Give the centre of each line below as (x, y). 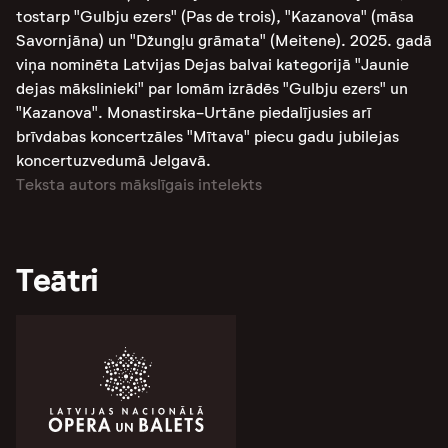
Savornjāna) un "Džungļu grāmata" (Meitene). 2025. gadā (224, 40)
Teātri (57, 280)
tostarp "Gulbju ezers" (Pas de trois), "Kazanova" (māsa (215, 16)
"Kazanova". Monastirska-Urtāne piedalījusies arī (193, 112)
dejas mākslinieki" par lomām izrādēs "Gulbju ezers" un (212, 88)
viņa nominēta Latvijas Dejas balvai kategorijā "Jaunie (212, 64)
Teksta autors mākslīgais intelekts (139, 184)
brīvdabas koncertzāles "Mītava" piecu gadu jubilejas (207, 136)
